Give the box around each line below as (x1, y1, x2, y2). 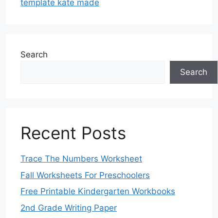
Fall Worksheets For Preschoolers (20, 170, 150, 180)
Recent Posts (20, 123, 126, 144)
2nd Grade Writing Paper (20, 202, 117, 213)
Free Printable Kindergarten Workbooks (20, 186, 175, 197)
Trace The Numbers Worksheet (20, 154, 142, 164)
